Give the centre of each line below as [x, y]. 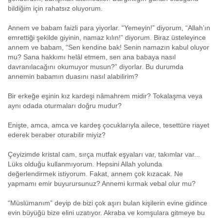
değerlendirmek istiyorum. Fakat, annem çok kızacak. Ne [95, 174]
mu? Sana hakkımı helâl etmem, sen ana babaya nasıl [92, 57]
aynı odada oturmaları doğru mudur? [65, 106]
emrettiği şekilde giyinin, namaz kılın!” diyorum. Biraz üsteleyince [107, 37]
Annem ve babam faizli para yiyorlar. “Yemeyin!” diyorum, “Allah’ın [109, 28]
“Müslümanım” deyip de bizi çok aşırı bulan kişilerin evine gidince [108, 203]
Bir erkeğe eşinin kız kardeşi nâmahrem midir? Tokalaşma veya [105, 96]
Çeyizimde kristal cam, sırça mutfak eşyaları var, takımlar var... [104, 154]
